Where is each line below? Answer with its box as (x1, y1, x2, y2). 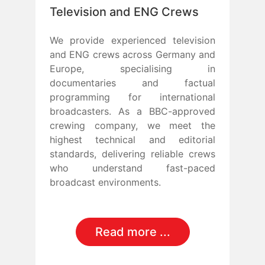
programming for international (50, 91, 215, 103)
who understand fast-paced (50, 161, 215, 174)
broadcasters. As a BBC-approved (50, 105, 215, 117)
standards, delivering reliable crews (50, 147, 215, 160)
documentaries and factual (50, 76, 215, 89)
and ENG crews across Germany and (50, 48, 215, 60)
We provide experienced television (50, 34, 215, 46)
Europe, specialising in (50, 62, 215, 75)
